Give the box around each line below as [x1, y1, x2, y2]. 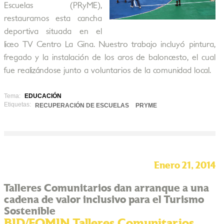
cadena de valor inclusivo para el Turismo [3, 194, 204, 205]
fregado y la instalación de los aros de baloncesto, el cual [3, 53, 215, 61]
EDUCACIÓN [24, 92, 61, 99]
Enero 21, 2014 [153, 161, 215, 170]
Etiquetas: [3, 101, 31, 108]
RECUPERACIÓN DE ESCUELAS [34, 102, 129, 109]
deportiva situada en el [3, 27, 102, 35]
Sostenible [3, 206, 55, 216]
